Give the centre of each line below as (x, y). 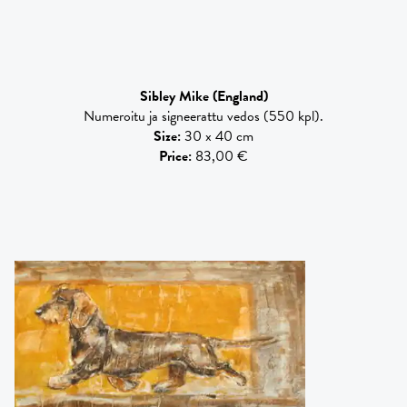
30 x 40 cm (219, 136)
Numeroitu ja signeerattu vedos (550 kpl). (203, 116)
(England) (240, 96)
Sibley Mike (174, 96)
